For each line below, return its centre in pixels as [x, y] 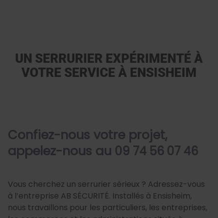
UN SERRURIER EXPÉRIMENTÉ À [109, 59]
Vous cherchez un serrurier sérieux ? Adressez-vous [106, 184]
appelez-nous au [61, 151]
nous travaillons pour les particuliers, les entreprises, [108, 208]
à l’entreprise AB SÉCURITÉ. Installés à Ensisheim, [100, 196]
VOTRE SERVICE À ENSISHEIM [109, 73]
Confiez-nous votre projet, [88, 135]
